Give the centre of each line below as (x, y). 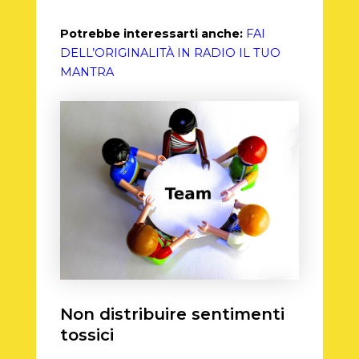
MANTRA (87, 73)
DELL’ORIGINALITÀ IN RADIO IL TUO (170, 53)
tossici (87, 335)
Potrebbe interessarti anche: (151, 34)
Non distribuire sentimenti (172, 315)
